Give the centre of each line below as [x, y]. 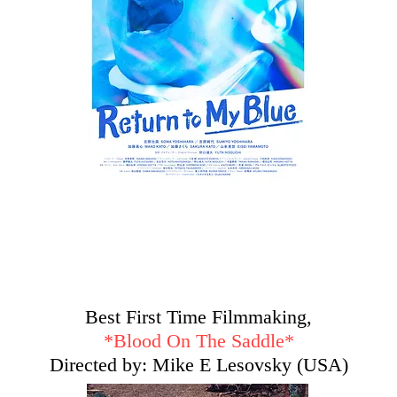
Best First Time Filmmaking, [198, 317]
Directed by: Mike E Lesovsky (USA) [198, 365]
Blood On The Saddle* [203, 341]
